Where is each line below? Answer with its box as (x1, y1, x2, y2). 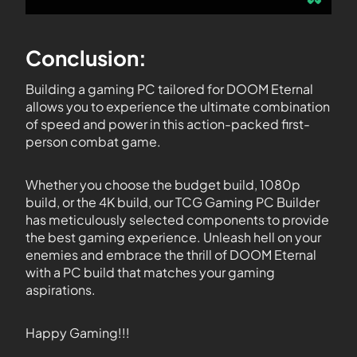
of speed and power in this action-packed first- (25, 116, 310, 132)
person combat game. (25, 133, 161, 150)
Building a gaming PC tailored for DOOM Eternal (25, 80, 313, 97)
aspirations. (25, 281, 96, 298)
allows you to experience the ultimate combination (25, 98, 330, 115)
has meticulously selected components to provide (25, 211, 329, 228)
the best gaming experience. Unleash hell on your (25, 229, 321, 245)
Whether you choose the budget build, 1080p (25, 176, 300, 193)
